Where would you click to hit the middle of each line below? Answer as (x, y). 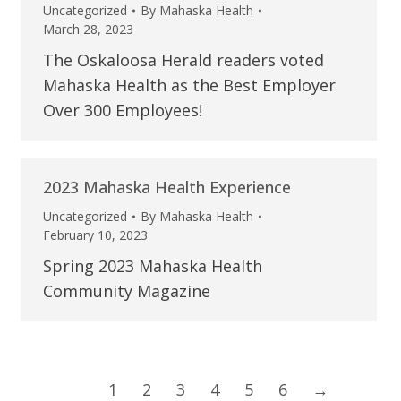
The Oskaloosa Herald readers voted (183, 60)
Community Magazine (126, 291)
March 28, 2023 (88, 30)
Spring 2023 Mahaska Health (152, 266)
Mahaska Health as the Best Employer (189, 85)
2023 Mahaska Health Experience (166, 187)
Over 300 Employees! (122, 111)
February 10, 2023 (95, 235)
